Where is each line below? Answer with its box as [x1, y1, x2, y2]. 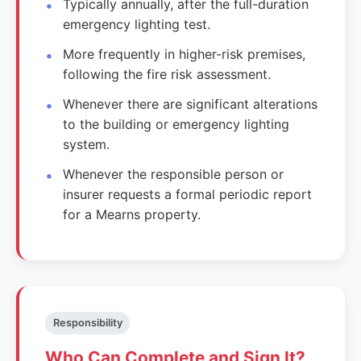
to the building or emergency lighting [63, 115, 290, 132]
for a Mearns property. [63, 205, 201, 222]
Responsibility [52, 316, 122, 329]
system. [63, 135, 110, 152]
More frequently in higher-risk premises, [63, 45, 306, 62]
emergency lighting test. [63, 15, 211, 32]
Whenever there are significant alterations [63, 95, 318, 112]
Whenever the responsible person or [63, 165, 284, 182]
